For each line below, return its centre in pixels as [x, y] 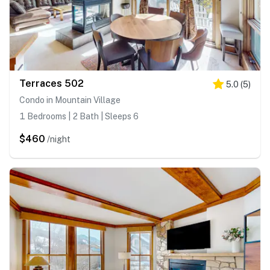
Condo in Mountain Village [70, 100]
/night [59, 140]
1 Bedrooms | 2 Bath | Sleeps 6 [79, 117]
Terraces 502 [52, 84]
